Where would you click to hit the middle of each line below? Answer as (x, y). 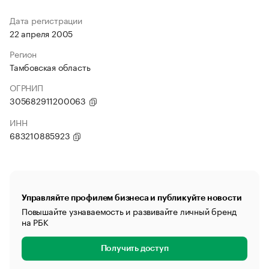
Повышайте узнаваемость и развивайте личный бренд (129, 211)
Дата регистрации (46, 20)
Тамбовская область (50, 67)
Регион (23, 53)
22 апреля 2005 (41, 33)
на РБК (35, 222)
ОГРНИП (26, 87)
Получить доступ (134, 249)
